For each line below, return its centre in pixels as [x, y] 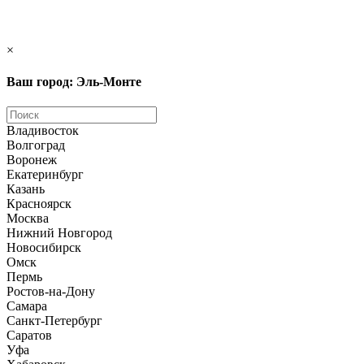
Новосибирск [44, 248]
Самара [27, 306]
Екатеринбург [45, 175]
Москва [28, 219]
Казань [26, 189]
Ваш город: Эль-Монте [74, 82]
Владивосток [43, 131]
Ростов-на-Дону [51, 292]
